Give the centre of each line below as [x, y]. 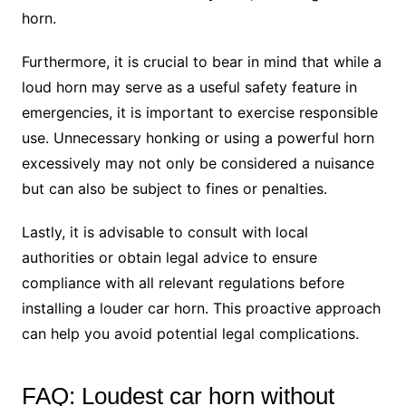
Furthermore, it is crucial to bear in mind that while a [201, 62]
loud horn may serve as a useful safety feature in [189, 87]
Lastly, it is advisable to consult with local [164, 232]
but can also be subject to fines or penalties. [174, 189]
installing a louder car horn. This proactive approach [201, 309]
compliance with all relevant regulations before [183, 283]
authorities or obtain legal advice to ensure [169, 258]
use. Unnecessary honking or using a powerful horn [198, 138]
